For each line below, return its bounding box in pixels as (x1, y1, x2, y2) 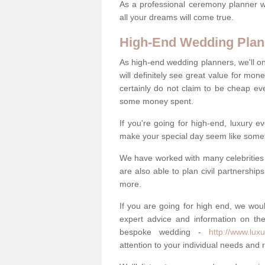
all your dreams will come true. (119, 12, 236, 22)
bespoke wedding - (119, 227, 209, 237)
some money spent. (119, 96, 193, 106)
